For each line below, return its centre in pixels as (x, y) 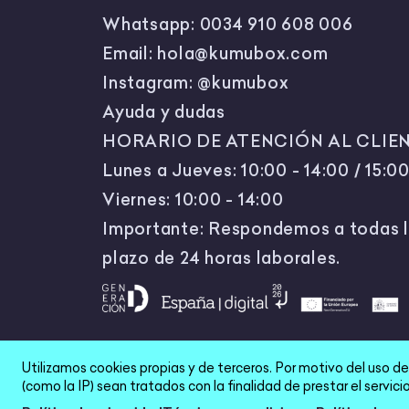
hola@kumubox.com (243, 54)
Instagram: (150, 83)
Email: (130, 54)
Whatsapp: (151, 25)
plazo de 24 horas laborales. (221, 258)
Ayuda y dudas (164, 112)
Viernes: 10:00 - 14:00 (193, 200)
